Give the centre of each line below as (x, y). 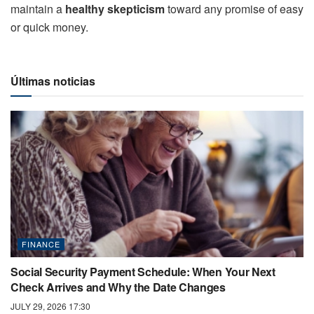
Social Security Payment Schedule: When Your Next (143, 271)
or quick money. (49, 27)
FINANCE (41, 244)
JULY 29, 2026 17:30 (50, 306)
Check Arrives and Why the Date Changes (118, 287)
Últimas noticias (53, 81)
